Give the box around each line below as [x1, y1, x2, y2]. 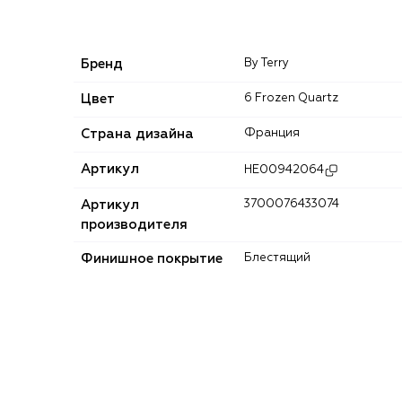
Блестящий [252, 251, 310, 264]
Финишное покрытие [81, 251, 223, 266]
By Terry [252, 57, 289, 69]
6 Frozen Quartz [252, 92, 338, 104]
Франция [256, 127, 300, 139]
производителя [81, 217, 188, 232]
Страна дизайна [81, 127, 194, 141]
